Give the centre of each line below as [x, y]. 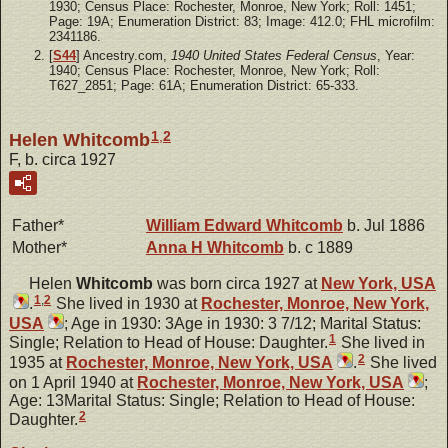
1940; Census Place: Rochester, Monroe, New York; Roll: [214, 70]
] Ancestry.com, [123, 55]
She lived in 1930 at [126, 304]
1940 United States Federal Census [274, 55]
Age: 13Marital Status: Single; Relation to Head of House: [212, 400]
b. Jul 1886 [384, 226]
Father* [38, 226]
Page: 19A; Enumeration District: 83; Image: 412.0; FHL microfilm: [242, 22]
